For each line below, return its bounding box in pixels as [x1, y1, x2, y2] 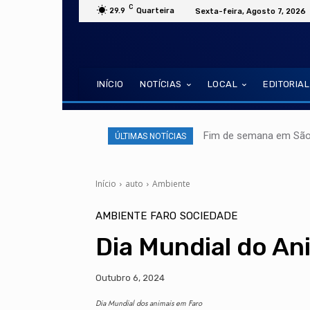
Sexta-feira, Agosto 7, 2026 [195, 6, 306, 16]
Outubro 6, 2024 [95, 273, 165, 284]
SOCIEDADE [180, 210, 237, 222]
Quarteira [136, 6, 174, 15]
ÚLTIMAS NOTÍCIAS [115, 131, 186, 141]
